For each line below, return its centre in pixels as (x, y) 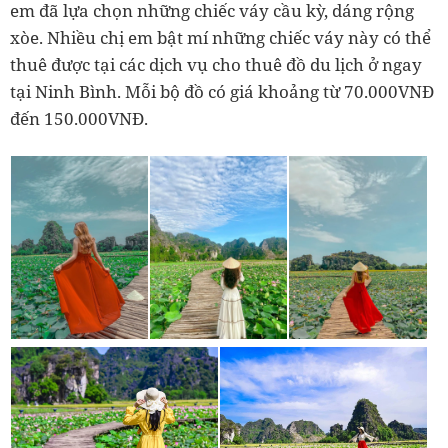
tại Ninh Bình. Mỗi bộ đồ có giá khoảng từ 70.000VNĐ (222, 92)
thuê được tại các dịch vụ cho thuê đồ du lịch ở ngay (216, 65)
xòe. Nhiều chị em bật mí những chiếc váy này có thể (220, 38)
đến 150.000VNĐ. (79, 119)
